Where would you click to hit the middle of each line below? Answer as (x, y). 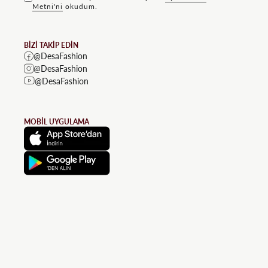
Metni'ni (48, 6)
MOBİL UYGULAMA (57, 121)
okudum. (80, 6)
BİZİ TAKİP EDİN (51, 45)
